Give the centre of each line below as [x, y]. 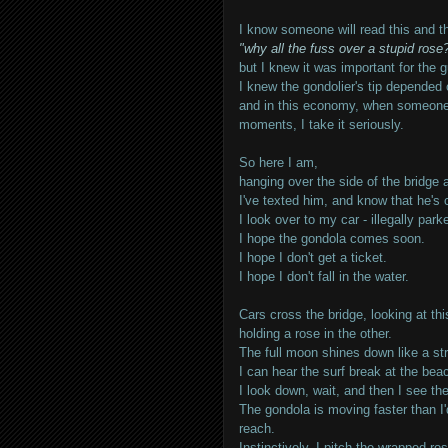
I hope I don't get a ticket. [313, 257]
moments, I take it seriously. [321, 124]
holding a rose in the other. [317, 333]
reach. [257, 428]
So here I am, [278, 162]
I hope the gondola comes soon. [332, 238]
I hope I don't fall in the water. [324, 276]
